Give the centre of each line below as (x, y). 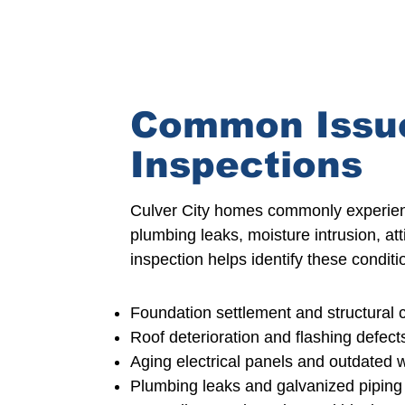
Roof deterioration (197, 337)
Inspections (246, 165)
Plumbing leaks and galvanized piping (266, 386)
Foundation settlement (211, 313)
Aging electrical (188, 362)
